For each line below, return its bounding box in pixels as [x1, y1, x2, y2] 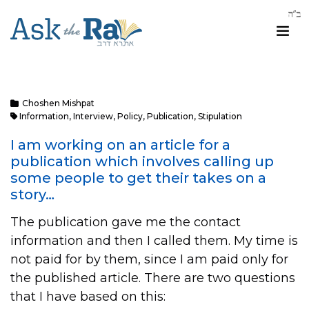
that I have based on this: [10, 289, 166, 304]
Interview [73, 111, 113, 121]
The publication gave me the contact [10, 215, 241, 230]
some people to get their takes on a [10, 170, 266, 186]
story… [10, 186, 54, 203]
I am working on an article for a [10, 137, 230, 153]
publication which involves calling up [10, 153, 274, 170]
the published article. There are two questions [10, 270, 295, 286]
